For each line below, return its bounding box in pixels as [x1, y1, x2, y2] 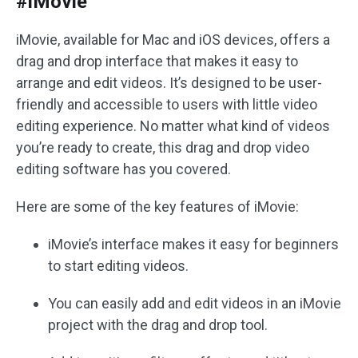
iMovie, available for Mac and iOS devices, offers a [16, 30, 330, 48]
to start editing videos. [48, 257, 189, 274]
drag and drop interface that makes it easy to [16, 52, 298, 70]
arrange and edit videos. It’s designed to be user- [16, 74, 322, 91]
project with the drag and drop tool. [48, 316, 268, 333]
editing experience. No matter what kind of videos [16, 117, 330, 134]
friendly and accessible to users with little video [16, 95, 317, 113]
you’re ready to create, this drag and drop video [16, 138, 309, 156]
